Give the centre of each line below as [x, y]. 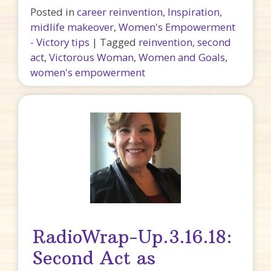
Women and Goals [182, 57]
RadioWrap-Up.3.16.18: [133, 237]
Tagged [119, 42]
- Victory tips [60, 42]
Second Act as [94, 258]
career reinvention [120, 11]
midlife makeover [72, 27]
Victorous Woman [91, 57]
